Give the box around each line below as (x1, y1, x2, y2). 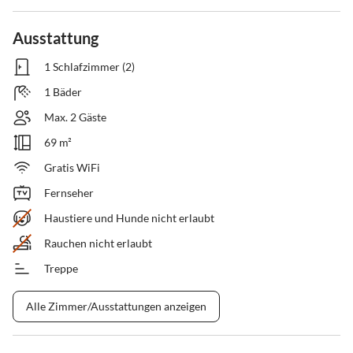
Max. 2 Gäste (44, 110, 106, 124)
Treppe (44, 262, 78, 276)
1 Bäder (44, 85, 82, 99)
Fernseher (44, 186, 94, 200)
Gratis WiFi (44, 161, 100, 175)
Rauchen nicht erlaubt (44, 236, 152, 251)
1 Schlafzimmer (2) (44, 60, 135, 74)
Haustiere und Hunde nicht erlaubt (44, 211, 214, 225)
